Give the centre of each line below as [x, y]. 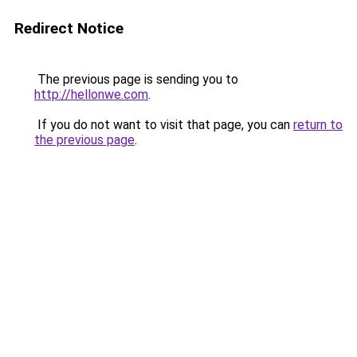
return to [318, 125]
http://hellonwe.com [91, 94]
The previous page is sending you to [136, 79]
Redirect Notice [69, 28]
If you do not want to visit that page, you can [164, 125]
